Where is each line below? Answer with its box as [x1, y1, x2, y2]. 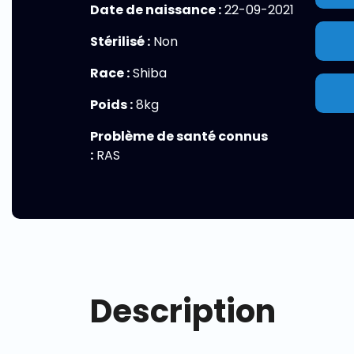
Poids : [90, 96, 133, 114]
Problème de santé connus [90, 127, 268, 145]
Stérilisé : [90, 32, 150, 51]
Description [90, 289, 276, 333]
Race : [90, 64, 130, 82]
